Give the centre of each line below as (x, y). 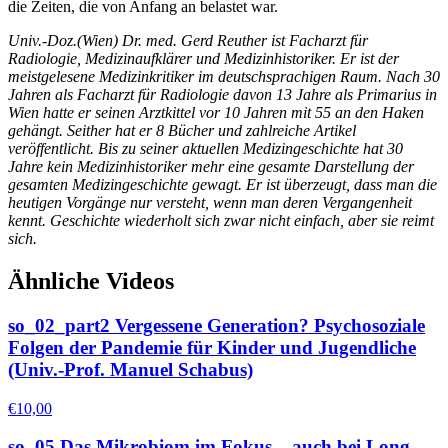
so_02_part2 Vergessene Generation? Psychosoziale (216, 325)
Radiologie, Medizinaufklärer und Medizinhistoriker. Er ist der (203, 59)
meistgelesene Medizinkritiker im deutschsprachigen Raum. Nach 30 (224, 77)
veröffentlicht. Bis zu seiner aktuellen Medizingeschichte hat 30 (205, 149)
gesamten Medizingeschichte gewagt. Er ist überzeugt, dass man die (222, 185)
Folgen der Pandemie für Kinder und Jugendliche (212, 347)
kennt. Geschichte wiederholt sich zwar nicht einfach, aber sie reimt (221, 221)
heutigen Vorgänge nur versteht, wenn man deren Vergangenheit (210, 203)
